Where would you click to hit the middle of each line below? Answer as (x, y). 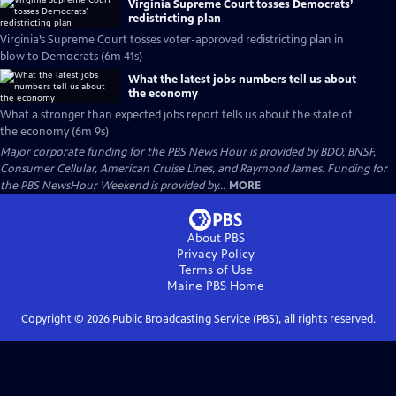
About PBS (216, 238)
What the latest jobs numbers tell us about (242, 79)
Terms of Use (216, 270)
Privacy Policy (216, 254)
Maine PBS (197, 286)
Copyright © (53, 319)
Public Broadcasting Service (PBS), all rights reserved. (242, 319)
